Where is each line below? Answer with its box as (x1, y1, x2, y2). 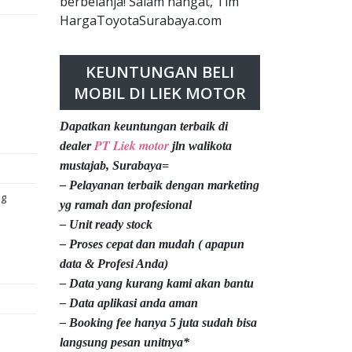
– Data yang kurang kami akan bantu (60, 277, 254, 291)
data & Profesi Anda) (60, 257, 168, 271)
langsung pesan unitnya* (60, 335, 189, 350)
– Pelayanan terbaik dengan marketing (60, 178, 259, 192)
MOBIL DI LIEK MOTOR (74, 82, 246, 104)
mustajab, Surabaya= (60, 159, 169, 173)
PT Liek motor (94, 137, 169, 155)
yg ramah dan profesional (60, 198, 192, 212)
